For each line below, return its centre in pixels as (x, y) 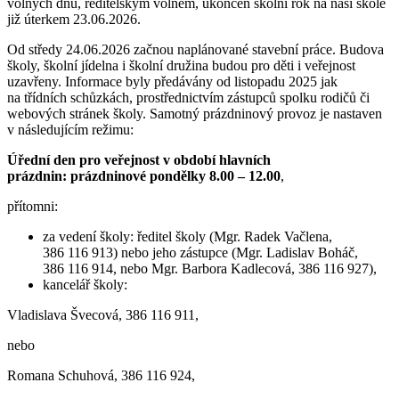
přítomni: (34, 206)
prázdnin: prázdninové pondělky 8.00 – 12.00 (144, 175)
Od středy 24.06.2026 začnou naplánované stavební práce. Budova (195, 49)
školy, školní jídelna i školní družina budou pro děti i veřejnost (181, 65)
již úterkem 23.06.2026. (74, 19)
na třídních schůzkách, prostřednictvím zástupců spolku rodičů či (188, 97)
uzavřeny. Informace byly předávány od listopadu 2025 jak (172, 81)
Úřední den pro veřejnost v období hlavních (139, 159)
